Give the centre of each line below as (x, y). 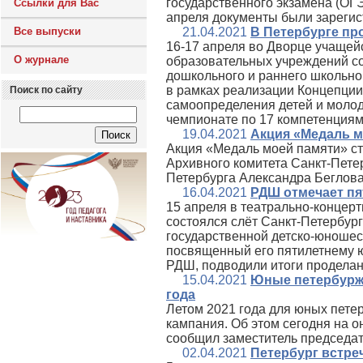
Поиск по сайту (46, 90)
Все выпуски (47, 31)
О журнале (41, 60)
